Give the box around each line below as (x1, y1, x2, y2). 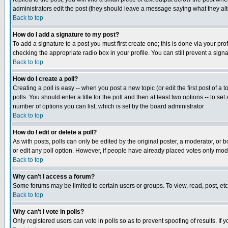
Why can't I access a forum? (13, 173, 95, 180)
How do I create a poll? (13, 75, 78, 82)
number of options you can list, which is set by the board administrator (13, 103, 204, 110)
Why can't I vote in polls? (13, 208, 84, 215)
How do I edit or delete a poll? (13, 129, 97, 136)
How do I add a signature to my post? (13, 31, 119, 38)
